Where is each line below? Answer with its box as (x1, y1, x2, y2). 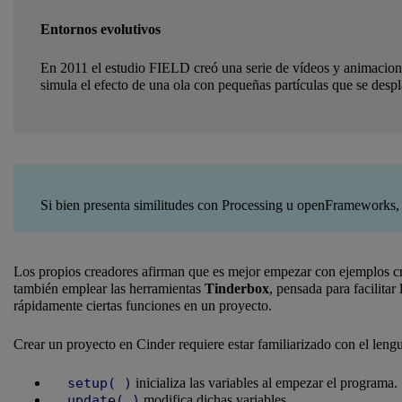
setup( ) (67, 375, 132, 392)
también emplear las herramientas (13, 281, 205, 297)
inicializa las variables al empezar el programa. (132, 375, 398, 391)
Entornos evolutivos (40, 22, 161, 38)
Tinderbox (205, 281, 269, 297)
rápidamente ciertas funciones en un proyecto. (13, 298, 272, 314)
